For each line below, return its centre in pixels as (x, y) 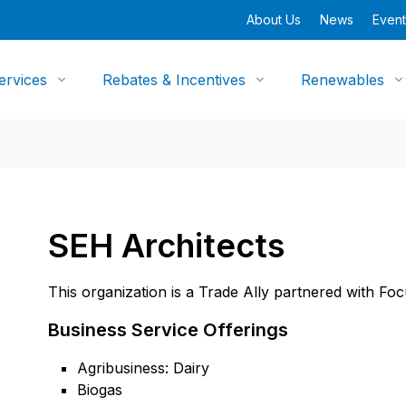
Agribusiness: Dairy (144, 368)
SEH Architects (167, 246)
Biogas (100, 390)
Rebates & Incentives (174, 80)
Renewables (343, 80)
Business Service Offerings (169, 330)
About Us (274, 19)
